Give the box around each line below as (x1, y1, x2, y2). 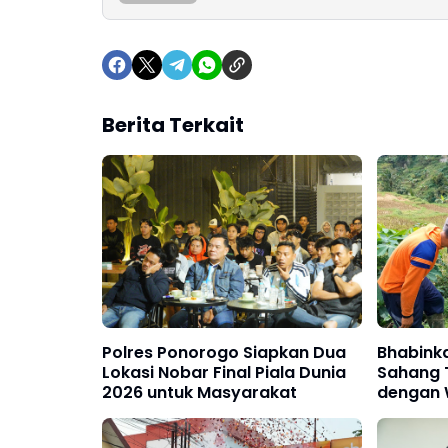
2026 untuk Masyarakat (102, 381, 297, 405)
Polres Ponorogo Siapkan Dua (102, 341, 346, 365)
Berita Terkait (102, 111, 244, 139)
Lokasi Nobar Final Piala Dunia (102, 361, 346, 385)
